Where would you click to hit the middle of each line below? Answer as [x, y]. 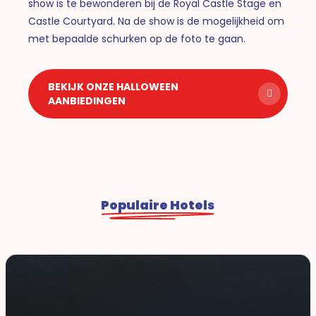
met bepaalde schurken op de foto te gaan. [137, 38]
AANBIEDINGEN [87, 101]
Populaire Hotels [158, 206]
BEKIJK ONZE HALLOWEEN [114, 86]
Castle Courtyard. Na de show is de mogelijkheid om [157, 21]
